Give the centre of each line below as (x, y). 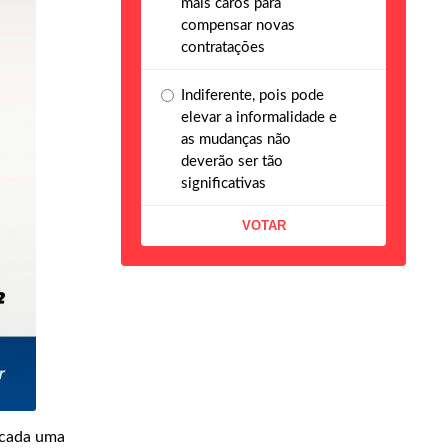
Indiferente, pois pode (252, 95)
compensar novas (238, 25)
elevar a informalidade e (259, 117)
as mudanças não (236, 139)
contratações (223, 47)
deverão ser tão (232, 161)
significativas (223, 183)
